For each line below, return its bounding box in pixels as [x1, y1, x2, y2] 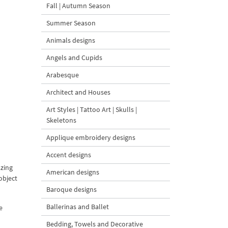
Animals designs [46, 36, 95, 45]
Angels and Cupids [46, 53, 102, 62]
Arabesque [46, 70, 79, 79]
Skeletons [46, 116, 76, 125]
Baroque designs [46, 185, 97, 194]
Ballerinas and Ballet [46, 202, 109, 211]
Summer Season [46, 18, 96, 27]
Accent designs [46, 150, 91, 159]
